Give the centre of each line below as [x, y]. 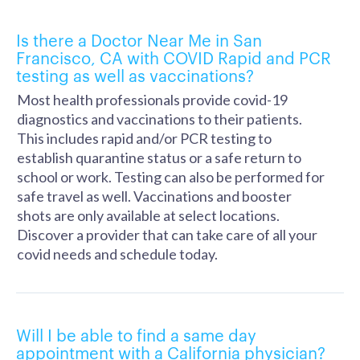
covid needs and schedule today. [117, 254]
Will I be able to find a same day [136, 334]
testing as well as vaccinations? [135, 75]
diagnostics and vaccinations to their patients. [160, 119]
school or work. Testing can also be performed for [171, 177]
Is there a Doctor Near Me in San [139, 39]
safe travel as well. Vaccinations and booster [154, 196]
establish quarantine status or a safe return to [159, 157]
